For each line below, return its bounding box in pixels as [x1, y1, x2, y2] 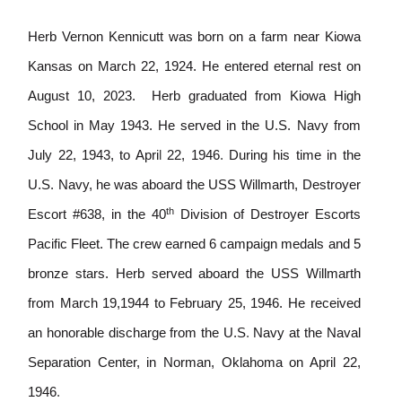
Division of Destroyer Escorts [173, 207, 361, 222]
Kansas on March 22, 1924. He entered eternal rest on [28, 59, 361, 74]
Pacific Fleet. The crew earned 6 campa [28, 237, 261, 251]
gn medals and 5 [263, 237, 361, 251]
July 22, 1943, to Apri [28, 148, 159, 162]
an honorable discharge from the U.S [28, 326, 246, 340]
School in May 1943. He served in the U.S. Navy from [28, 118, 361, 133]
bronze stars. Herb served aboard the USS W [28, 267, 319, 281]
